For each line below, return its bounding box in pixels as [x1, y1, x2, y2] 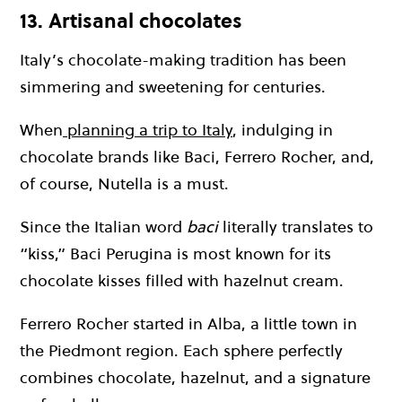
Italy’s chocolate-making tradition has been [20, 48, 346, 71]
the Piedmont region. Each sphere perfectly [20, 338, 343, 362]
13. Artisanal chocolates [20, 7, 242, 35]
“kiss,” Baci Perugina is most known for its [20, 241, 331, 265]
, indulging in [232, 118, 333, 141]
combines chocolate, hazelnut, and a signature [20, 365, 371, 389]
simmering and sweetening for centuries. [20, 74, 326, 98]
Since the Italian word [20, 214, 187, 238]
